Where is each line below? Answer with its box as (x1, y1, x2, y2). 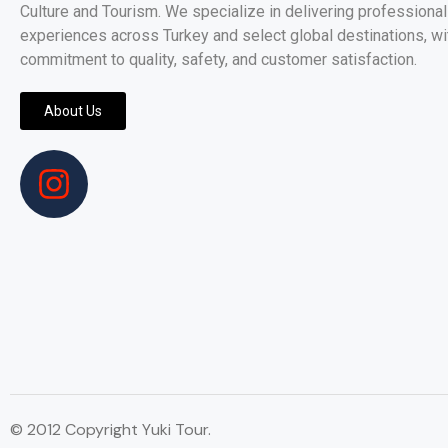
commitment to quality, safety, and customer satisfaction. (20, 50, 417, 69)
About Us (44, 103, 102, 119)
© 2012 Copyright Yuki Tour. (10, 419, 211, 440)
